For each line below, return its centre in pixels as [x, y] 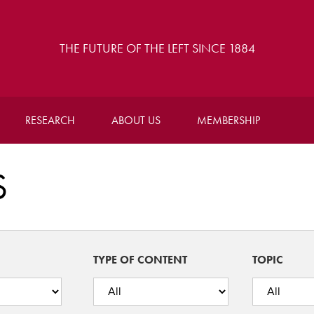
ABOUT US [136, 120]
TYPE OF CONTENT [140, 260]
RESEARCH [50, 120]
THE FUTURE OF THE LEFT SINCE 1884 [157, 48]
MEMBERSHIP [228, 120]
